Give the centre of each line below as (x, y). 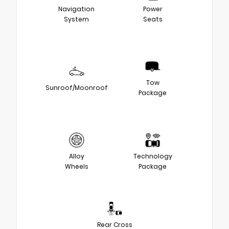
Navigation (76, 9)
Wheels (76, 166)
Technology (153, 156)
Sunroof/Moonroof (76, 87)
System (76, 19)
